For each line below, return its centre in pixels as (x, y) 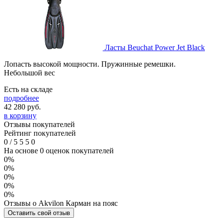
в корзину (20, 115)
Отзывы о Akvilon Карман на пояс (61, 203)
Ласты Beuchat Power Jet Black (155, 47)
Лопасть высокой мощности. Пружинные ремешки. (90, 64)
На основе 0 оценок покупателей (59, 150)
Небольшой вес (29, 73)
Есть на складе (28, 89)
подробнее (21, 98)
